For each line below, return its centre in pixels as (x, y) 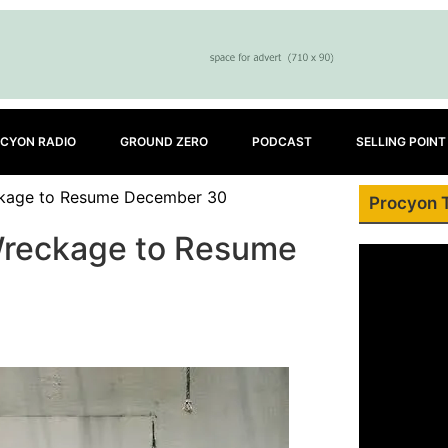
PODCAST (282, 141)
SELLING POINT (401, 141)
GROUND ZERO (164, 141)
